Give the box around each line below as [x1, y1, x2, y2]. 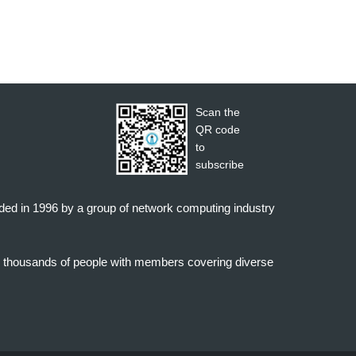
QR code [195, 123, 241, 137]
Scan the [195, 106, 241, 119]
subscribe [195, 158, 245, 172]
